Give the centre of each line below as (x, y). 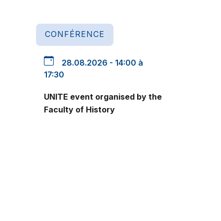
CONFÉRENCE (75, 34)
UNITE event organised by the (103, 96)
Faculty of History (79, 109)
